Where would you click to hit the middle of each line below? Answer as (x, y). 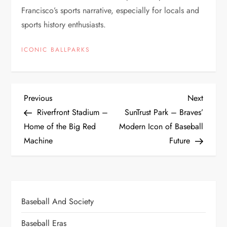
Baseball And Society (58, 201)
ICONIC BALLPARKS (56, 49)
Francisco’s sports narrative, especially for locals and (110, 10)
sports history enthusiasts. (64, 24)
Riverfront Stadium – (73, 112)
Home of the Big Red (60, 126)
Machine (39, 140)
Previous (38, 98)
